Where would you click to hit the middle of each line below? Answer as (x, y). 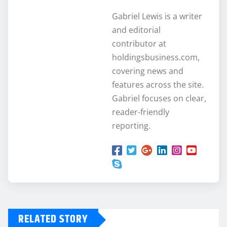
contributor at (139, 44)
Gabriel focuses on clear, (159, 99)
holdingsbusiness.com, (156, 58)
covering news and (148, 71)
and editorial (136, 30)
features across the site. (158, 85)
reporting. (131, 126)
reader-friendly (141, 112)
